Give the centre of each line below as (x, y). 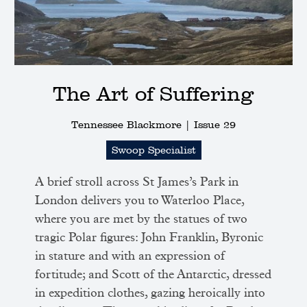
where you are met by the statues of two (142, 219)
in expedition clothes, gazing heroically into (150, 293)
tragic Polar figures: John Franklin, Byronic (149, 237)
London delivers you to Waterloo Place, (140, 200)
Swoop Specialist (153, 150)
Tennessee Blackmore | (133, 124)
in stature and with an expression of (130, 256)
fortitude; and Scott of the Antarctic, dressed (153, 274)
